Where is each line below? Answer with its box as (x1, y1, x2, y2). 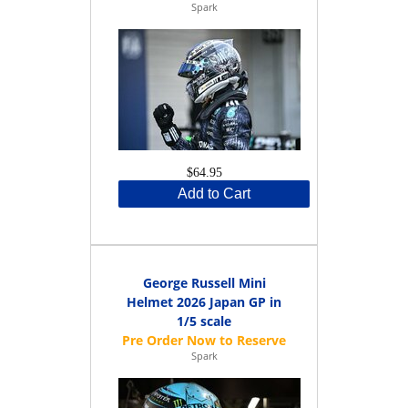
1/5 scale (177, 311, 231, 330)
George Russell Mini (142, 273, 266, 291)
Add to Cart (178, 185, 250, 201)
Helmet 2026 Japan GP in (127, 292, 281, 311)
